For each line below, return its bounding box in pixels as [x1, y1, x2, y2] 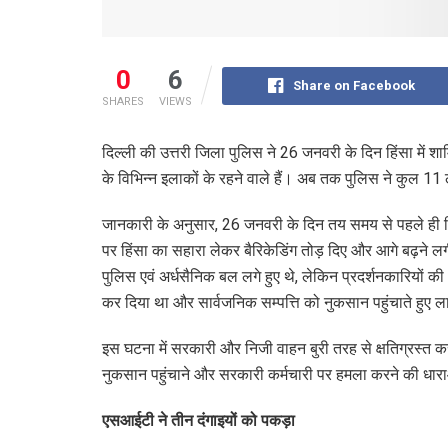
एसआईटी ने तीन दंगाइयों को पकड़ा [102, 410, 295, 430]
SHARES [102, 94, 144, 108]
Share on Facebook [293, 77, 415, 93]
